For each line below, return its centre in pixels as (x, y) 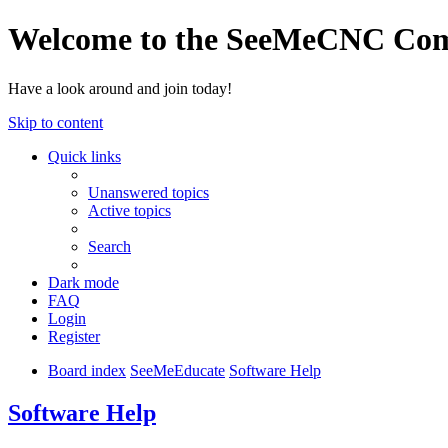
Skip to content (55, 122)
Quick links (84, 156)
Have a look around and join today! (120, 88)
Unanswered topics (148, 192)
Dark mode (83, 282)
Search (109, 246)
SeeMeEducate (177, 370)
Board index (87, 370)
